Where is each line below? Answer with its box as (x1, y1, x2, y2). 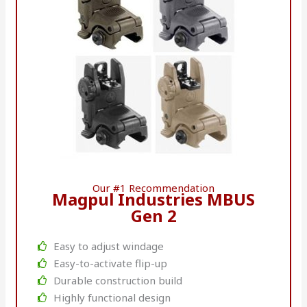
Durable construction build (53, 273, 182, 287)
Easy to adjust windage (53, 238, 164, 253)
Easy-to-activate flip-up (53, 256, 167, 270)
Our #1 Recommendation (93, 180, 214, 195)
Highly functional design (53, 290, 171, 304)
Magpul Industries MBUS (52, 187, 255, 210)
